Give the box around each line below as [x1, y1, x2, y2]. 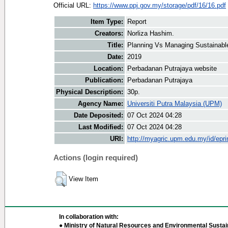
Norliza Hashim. [127, 30, 174, 38]
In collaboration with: [59, 213, 119, 220]
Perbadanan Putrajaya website [127, 65, 217, 73]
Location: [94, 65, 123, 73]
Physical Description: [56, 88, 123, 96]
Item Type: [91, 18, 123, 26]
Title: [107, 41, 123, 49]
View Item [69, 175, 98, 183]
